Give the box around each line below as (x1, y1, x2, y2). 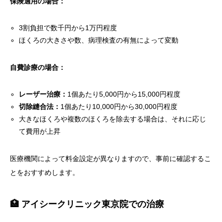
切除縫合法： (19, 103, 61, 111)
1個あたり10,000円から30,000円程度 (60, 103, 178, 111)
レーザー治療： (19, 90, 68, 99)
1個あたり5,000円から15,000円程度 (67, 90, 181, 99)
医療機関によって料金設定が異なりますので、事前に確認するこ (10, 155, 211, 163)
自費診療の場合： (10, 63, 65, 72)
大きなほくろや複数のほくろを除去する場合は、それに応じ (19, 115, 207, 123)
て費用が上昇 (19, 127, 61, 136)
